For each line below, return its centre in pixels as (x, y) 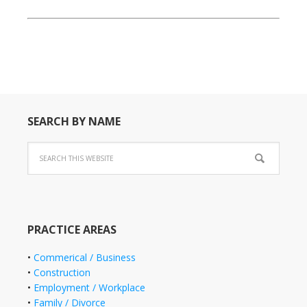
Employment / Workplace (89, 287)
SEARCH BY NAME (74, 121)
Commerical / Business (85, 257)
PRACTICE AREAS (72, 229)
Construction (62, 272)
